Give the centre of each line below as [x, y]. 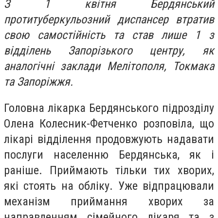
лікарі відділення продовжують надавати [109, 139]
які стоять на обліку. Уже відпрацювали [109, 186]
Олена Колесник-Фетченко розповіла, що [109, 123]
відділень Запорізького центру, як [109, 51]
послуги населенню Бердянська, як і [109, 154]
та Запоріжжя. [38, 82]
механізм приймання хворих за [109, 201]
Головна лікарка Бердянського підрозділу [109, 108]
